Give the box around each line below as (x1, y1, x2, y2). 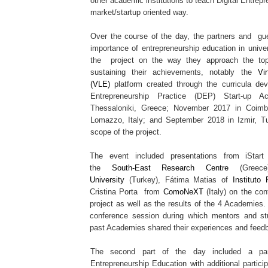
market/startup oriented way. (90, 8, 188, 17)
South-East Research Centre (111, 163, 229, 172)
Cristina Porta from (90, 187, 163, 196)
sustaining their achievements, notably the (90, 68, 258, 77)
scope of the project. (90, 127, 162, 136)
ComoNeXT (163, 187, 203, 196)
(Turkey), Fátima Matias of (124, 175, 233, 184)
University (90, 175, 124, 184)
